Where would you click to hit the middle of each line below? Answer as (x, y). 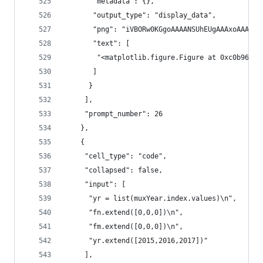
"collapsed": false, (113, 170)
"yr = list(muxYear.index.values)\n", (150, 198)
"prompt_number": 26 (113, 114)
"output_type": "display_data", (140, 15)
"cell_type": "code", (115, 156)
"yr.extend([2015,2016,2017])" (136, 241)
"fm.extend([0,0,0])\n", (124, 227)
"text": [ (97, 43)
